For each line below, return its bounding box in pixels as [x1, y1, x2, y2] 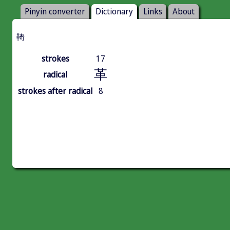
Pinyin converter [25, 6, 85, 17]
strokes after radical [18, 85, 92, 97]
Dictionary [95, 6, 133, 17]
